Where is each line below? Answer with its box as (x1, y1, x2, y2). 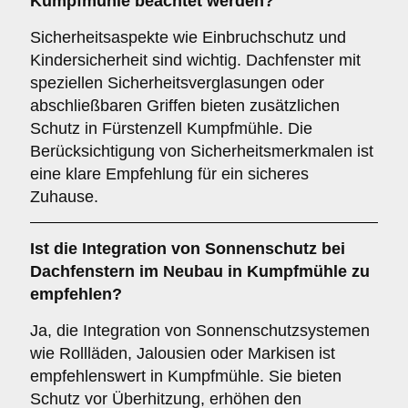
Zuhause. (30, 188, 98, 206)
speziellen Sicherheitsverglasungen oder (30, 74, 324, 92)
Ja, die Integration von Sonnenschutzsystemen (30, 321, 370, 340)
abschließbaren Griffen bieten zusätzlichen (30, 97, 340, 115)
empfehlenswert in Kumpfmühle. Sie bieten (30, 367, 342, 385)
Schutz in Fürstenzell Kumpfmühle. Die (30, 119, 312, 138)
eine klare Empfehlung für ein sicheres (30, 165, 309, 183)
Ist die (30, 240, 82, 258)
